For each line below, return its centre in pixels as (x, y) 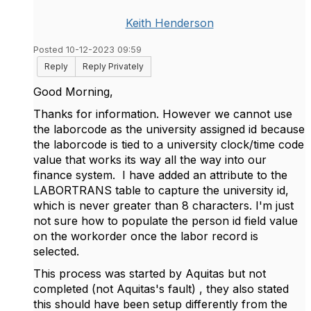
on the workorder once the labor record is (146, 236)
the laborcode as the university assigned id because (169, 129)
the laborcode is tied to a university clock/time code (169, 144)
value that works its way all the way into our (150, 160)
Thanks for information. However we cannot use (163, 114)
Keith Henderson (169, 23)
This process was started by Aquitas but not (150, 274)
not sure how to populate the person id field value (166, 221)
